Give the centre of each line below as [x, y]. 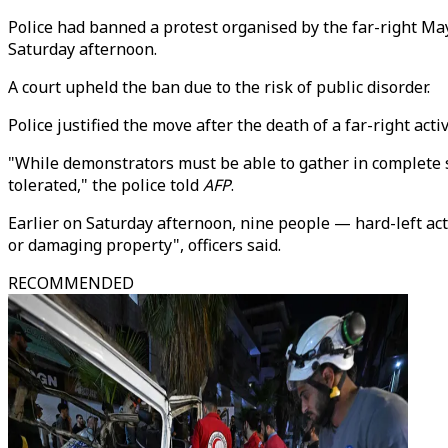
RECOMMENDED [71, 283]
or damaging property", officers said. [144, 245]
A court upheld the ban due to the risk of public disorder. [219, 87]
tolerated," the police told [105, 185]
